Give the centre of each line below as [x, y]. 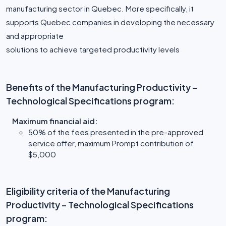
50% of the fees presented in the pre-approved [116, 132]
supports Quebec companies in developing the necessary [110, 22]
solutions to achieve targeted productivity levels [93, 49]
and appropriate [35, 36]
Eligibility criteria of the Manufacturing [88, 191]
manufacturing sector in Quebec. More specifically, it [100, 8]
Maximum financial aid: [55, 121]
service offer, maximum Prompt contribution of [111, 143]
